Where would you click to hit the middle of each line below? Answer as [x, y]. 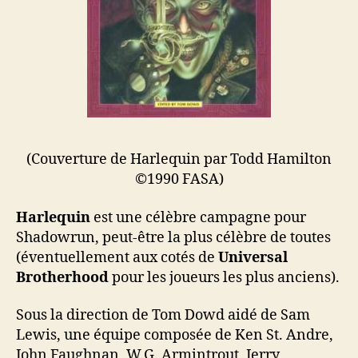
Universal [253, 257]
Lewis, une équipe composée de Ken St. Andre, [175, 335]
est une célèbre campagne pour [198, 217]
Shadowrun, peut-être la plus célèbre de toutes [173, 237]
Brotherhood [62, 277]
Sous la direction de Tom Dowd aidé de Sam [163, 315]
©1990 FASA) [179, 179]
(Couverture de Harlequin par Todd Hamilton [179, 159]
